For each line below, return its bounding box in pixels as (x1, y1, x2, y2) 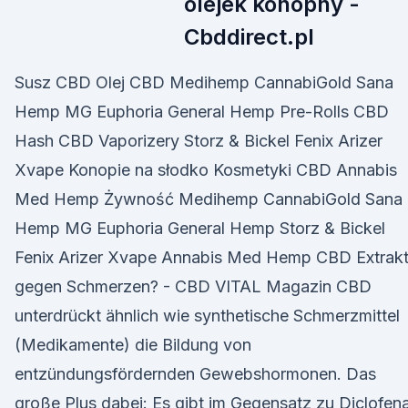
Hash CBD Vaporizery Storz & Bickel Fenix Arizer (15, 131, 382, 150)
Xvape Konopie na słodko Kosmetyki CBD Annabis (15, 160, 397, 179)
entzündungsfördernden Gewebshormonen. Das (15, 364, 376, 383)
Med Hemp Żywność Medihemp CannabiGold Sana (15, 189, 403, 209)
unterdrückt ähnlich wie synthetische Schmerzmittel (15, 306, 400, 325)
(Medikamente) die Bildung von (15, 335, 251, 354)
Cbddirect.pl (184, 24, 314, 50)
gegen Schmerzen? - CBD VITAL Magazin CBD (15, 277, 372, 296)
